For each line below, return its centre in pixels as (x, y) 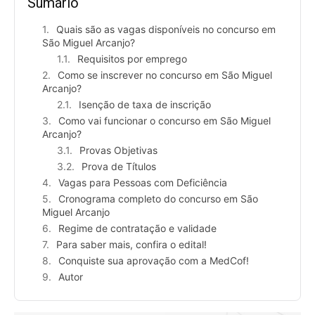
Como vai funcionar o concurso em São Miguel (165, 121)
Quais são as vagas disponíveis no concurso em (166, 30)
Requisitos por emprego (132, 59)
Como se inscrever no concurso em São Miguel (165, 75)
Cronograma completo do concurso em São (158, 199)
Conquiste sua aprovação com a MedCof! (154, 261)
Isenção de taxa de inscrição (145, 105)
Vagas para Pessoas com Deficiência (143, 183)
